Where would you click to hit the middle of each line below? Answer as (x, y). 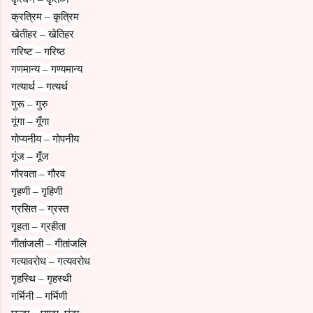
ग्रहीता (53, 225)
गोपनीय (66, 138)
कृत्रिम (66, 16)
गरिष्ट (23, 51)
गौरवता (25, 173)
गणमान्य (27, 68)
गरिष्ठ (54, 51)
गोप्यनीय (28, 138)
